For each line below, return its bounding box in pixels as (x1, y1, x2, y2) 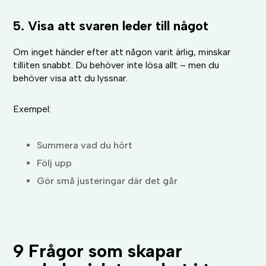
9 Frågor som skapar (13, 240, 183, 262)
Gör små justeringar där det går (37, 175, 178, 187)
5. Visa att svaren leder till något (13, 18, 209, 34)
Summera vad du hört (37, 140, 133, 151)
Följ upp (37, 157, 72, 169)
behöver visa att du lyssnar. (13, 72, 128, 84)
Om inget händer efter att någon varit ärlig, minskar (13, 46, 231, 58)
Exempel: (13, 103, 52, 115)
